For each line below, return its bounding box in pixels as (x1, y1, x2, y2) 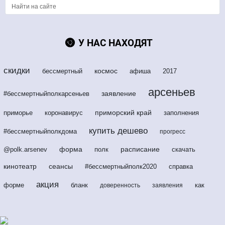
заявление (101, 89, 136, 98)
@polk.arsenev (4, 146, 47, 154)
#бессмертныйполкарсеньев (4, 90, 89, 98)
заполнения (164, 109, 199, 117)
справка (169, 163, 193, 171)
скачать (172, 146, 195, 154)
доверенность (100, 182, 140, 189)
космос (94, 67, 118, 75)
